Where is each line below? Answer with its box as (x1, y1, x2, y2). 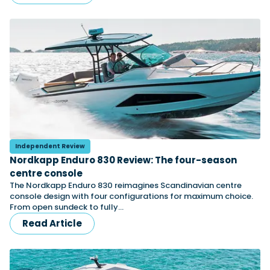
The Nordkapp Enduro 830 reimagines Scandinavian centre (10, 180, 242, 191)
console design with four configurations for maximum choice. (10, 190, 253, 202)
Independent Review (15, 142, 85, 151)
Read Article (22, 217, 82, 230)
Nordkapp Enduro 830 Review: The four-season (10, 154, 237, 166)
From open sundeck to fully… (10, 201, 124, 213)
